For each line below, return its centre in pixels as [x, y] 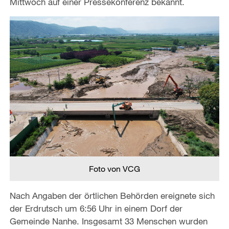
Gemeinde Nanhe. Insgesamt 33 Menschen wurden [108, 221]
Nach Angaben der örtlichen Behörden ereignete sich [112, 196]
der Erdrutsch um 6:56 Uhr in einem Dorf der [96, 209]
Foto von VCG [114, 169]
